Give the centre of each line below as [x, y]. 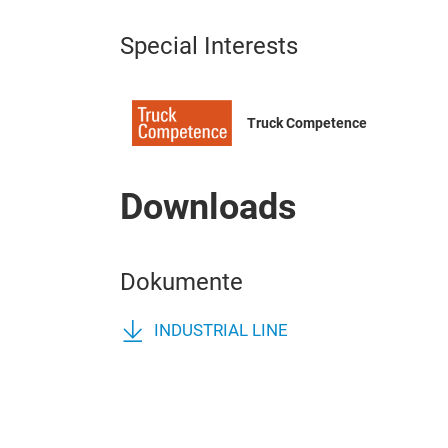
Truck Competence [307, 123]
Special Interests [209, 46]
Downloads [208, 207]
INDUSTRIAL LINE [221, 331]
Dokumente [181, 282]
